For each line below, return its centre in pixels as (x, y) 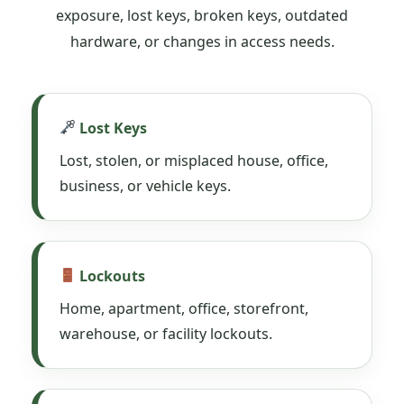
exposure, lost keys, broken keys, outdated (202, 15)
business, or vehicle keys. (145, 185)
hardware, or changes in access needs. (202, 41)
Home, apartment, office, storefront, (184, 308)
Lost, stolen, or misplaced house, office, (194, 160)
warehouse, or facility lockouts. (166, 333)
